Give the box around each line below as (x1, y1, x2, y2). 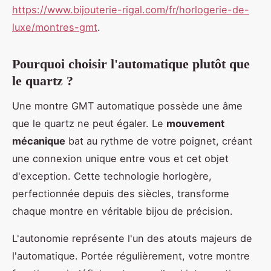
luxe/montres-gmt (12, 21, 97, 34)
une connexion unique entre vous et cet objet (12, 152, 229, 165)
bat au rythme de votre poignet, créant (65, 134, 252, 147)
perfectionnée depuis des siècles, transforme (12, 187, 229, 200)
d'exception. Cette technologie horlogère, (12, 169, 212, 182)
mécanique (12, 134, 65, 147)
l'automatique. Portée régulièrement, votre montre (12, 249, 250, 262)
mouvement (166, 117, 224, 129)
